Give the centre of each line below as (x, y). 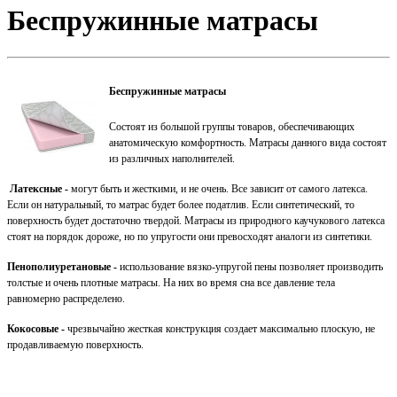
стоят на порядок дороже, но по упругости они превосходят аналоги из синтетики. (190, 236)
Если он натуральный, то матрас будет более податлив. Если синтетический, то (181, 204)
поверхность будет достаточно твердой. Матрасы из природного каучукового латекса (196, 220)
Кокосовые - (36, 328)
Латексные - (39, 188)
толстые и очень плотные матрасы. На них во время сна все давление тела (171, 282)
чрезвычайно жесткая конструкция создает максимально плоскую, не (220, 328)
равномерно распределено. (66, 298)
